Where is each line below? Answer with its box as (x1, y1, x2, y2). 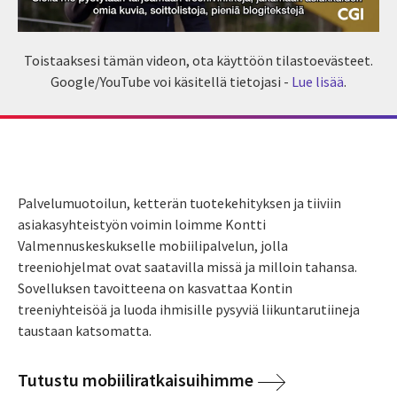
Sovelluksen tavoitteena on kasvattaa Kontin (18, 278, 292, 297)
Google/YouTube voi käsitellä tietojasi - (51, 72, 292, 90)
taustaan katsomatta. (18, 321, 152, 339)
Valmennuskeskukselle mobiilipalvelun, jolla (18, 236, 288, 254)
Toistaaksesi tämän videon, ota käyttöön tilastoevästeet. (24, 51, 373, 69)
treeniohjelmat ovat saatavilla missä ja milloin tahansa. (18, 257, 357, 276)
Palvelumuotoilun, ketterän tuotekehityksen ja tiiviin (18, 193, 341, 212)
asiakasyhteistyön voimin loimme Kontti (18, 214, 266, 233)
